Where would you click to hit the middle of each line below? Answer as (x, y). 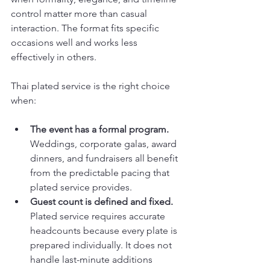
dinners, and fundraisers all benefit (105, 158)
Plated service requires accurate (99, 216)
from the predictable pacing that (101, 172)
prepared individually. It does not (102, 245)
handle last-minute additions (93, 259)
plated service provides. (81, 187)
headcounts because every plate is (105, 230)
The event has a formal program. (99, 129)
